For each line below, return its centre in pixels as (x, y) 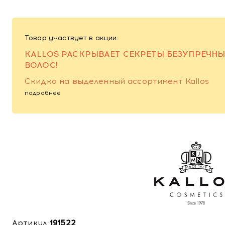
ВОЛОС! (41, 65)
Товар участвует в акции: (72, 38)
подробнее (43, 93)
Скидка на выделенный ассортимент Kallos (117, 81)
